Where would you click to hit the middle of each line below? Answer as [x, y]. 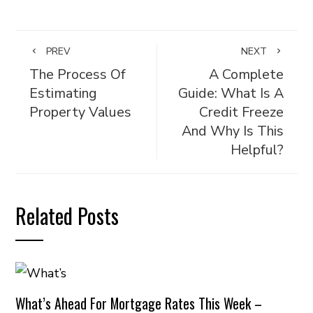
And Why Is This [232, 131]
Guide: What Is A [231, 93]
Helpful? [257, 150]
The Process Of [78, 74]
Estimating [64, 93]
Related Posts [67, 216]
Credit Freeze [241, 112]
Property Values [81, 112]
